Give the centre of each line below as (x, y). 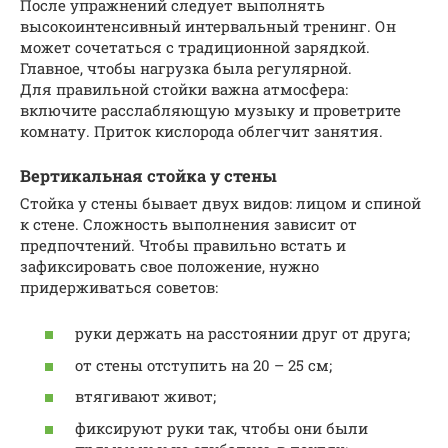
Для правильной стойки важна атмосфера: (184, 88)
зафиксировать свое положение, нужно (169, 265)
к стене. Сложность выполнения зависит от (188, 223)
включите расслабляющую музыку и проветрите (210, 109)
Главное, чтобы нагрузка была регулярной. (186, 67)
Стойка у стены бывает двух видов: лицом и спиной (220, 202)
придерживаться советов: (119, 286)
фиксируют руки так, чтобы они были (221, 427)
